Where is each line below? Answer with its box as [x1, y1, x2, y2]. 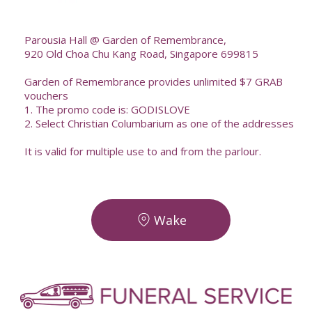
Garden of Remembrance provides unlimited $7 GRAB [24, 74, 283, 88]
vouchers [24, 88, 68, 102]
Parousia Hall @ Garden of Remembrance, [24, 32, 226, 47]
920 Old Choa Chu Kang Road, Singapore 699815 [24, 46, 258, 61]
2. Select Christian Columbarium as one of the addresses [24, 116, 294, 130]
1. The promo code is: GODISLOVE [24, 102, 190, 116]
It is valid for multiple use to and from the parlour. [24, 143, 261, 158]
